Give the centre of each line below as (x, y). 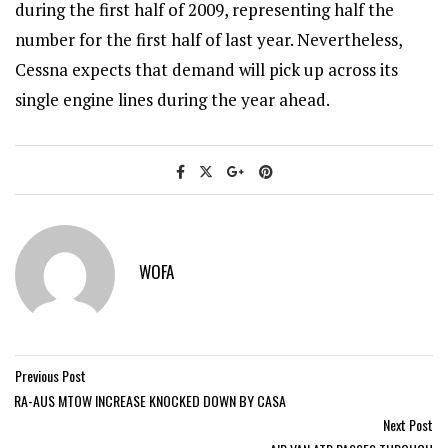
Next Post (408, 424)
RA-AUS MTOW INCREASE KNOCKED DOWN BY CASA (150, 400)
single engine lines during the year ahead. (172, 99)
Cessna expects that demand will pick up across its (206, 69)
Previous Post (50, 375)
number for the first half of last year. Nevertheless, (208, 39)
